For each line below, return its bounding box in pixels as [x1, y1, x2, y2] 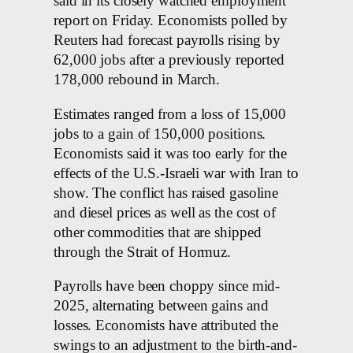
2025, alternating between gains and [54, 298, 269, 314]
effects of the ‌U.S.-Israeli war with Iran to [54, 165, 299, 181]
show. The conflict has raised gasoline [54, 184, 279, 201]
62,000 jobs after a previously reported [54, 52, 285, 69]
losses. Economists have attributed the [54, 318, 279, 334]
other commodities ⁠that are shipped [54, 224, 262, 240]
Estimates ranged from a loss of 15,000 [54, 106, 287, 122]
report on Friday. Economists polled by [54, 13, 288, 29]
